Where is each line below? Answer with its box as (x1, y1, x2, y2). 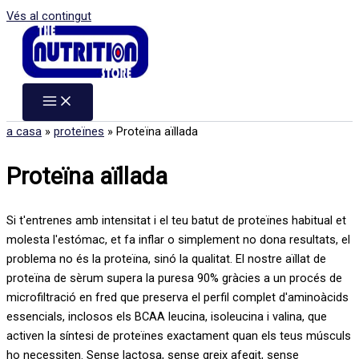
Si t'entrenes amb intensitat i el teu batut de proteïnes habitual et (6, 213, 346, 228)
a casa (6, 124, 42, 139)
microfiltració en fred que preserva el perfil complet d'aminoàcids (6, 290, 349, 305)
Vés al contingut (6, 9, 91, 23)
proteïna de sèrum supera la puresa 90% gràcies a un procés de (6, 271, 342, 286)
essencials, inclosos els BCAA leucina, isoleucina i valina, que (6, 309, 327, 325)
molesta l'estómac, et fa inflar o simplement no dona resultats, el (6, 232, 350, 248)
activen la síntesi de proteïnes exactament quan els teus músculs (6, 329, 351, 344)
